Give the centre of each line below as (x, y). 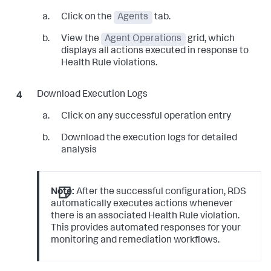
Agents (133, 18)
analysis (79, 151)
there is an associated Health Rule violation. (145, 217)
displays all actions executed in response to (155, 52)
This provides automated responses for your (146, 229)
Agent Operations (143, 40)
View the (81, 40)
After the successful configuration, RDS (161, 193)
